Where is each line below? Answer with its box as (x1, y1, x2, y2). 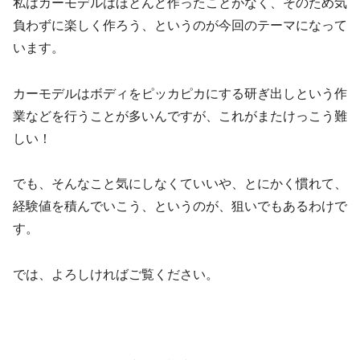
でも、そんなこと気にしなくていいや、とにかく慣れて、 (13, 177, 347, 191)
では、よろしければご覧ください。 (13, 268, 219, 282)
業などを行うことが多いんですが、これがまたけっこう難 (13, 108, 347, 123)
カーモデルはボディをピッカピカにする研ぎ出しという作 (13, 86, 347, 100)
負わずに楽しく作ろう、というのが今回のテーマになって (13, 18, 347, 32)
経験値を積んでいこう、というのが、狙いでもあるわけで (13, 199, 347, 214)
